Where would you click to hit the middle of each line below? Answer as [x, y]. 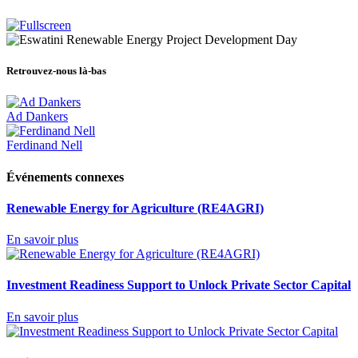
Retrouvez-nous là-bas [56, 71]
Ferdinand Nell [44, 145]
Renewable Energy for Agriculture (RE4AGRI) [135, 208]
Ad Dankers [37, 117]
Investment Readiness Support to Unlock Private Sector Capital [179, 285]
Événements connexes [65, 177]
